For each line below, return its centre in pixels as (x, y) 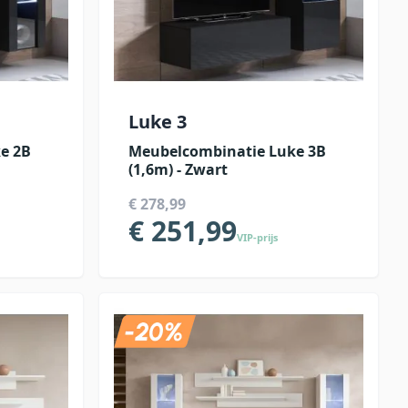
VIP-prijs (257, 237)
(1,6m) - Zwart (178, 169)
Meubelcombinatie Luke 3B (227, 151)
